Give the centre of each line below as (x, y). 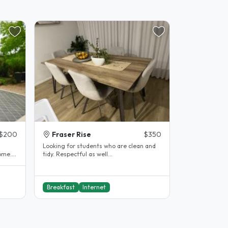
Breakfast (61, 187)
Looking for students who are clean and (99, 146)
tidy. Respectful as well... (78, 154)
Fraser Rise (72, 134)
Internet (94, 187)
